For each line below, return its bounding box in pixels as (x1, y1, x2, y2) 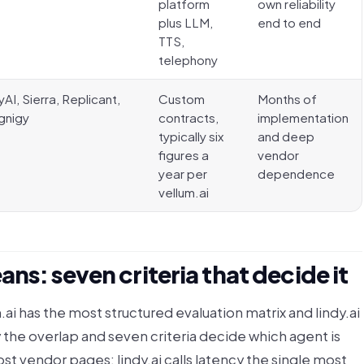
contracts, (158, 110, 219, 125)
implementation (258, 110, 349, 125)
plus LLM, (158, 15, 213, 30)
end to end (258, 15, 321, 30)
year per (158, 166, 207, 181)
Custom (158, 91, 205, 106)
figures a (158, 147, 209, 162)
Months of (258, 91, 317, 106)
